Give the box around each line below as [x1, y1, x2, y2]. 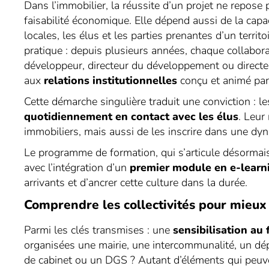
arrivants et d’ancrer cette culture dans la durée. [24, 175, 248, 190]
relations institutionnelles [44, 73, 178, 88]
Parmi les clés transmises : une [24, 223, 174, 237]
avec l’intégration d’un [24, 160, 130, 175]
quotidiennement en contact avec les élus [24, 109, 239, 124]
